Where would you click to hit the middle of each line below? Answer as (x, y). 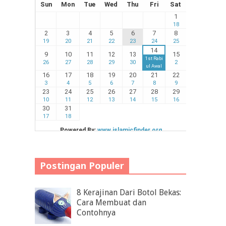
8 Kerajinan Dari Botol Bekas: (129, 193)
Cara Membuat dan (112, 203)
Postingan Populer (82, 166)
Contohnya (96, 213)
